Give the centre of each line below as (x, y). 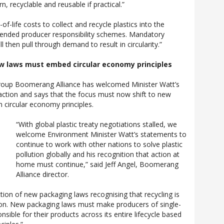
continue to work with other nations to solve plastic (99, 144)
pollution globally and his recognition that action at (98, 154)
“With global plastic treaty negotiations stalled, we (96, 124)
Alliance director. (42, 174)
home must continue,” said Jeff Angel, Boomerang (97, 164)
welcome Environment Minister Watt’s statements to (101, 134)
